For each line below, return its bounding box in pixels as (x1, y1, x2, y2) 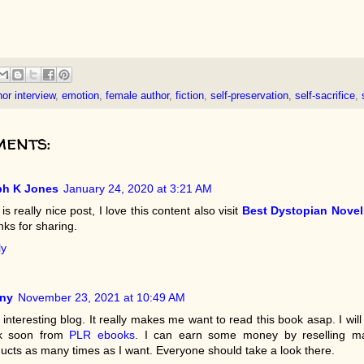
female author (105, 90, 169, 102)
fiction (175, 90, 204, 102)
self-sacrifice (294, 90, 355, 102)
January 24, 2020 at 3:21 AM (63, 182, 212, 196)
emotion (61, 90, 99, 102)
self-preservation (210, 90, 288, 102)
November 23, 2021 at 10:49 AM (17, 290, 185, 304)
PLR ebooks (69, 327, 135, 341)
